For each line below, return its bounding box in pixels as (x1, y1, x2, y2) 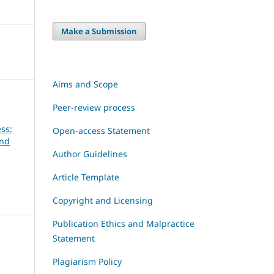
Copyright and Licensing (53, 194, 153, 207)
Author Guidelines (53, 148, 127, 160)
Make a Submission (61, 26, 138, 37)
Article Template (53, 171, 119, 183)
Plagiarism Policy (53, 256, 122, 268)
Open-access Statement (53, 125, 150, 137)
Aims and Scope (53, 78, 118, 91)
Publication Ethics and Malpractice (53, 218, 194, 230)
